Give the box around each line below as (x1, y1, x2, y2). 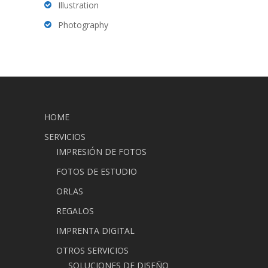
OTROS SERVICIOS (56, 244, 129, 256)
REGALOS (56, 205, 94, 217)
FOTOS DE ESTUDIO (56, 165, 137, 177)
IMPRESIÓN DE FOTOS (56, 145, 147, 157)
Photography (58, 19, 108, 31)
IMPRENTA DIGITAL (56, 224, 135, 236)
